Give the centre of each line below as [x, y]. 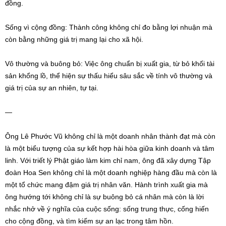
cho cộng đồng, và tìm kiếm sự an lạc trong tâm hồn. [89, 221]
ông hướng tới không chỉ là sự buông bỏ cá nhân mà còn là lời [104, 196]
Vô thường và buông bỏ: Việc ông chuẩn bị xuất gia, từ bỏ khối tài [110, 63]
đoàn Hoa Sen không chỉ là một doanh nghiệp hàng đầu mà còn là [111, 172]
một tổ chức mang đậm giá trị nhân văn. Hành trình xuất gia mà [106, 184]
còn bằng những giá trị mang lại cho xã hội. [74, 39]
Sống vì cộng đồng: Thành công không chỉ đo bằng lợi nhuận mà [109, 27]
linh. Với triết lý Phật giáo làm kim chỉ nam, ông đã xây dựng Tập [108, 160]
